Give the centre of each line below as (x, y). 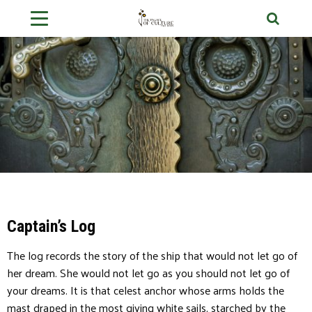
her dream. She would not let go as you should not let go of (148, 272)
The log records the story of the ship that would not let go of (152, 255)
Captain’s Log (51, 226)
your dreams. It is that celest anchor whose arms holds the (146, 290)
